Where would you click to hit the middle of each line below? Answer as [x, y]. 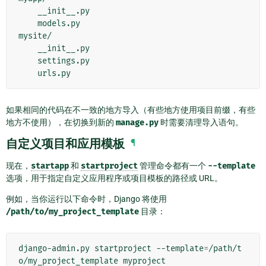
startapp [50, 166]
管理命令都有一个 [173, 165]
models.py [28, 23]
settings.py [28, 61]
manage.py [137, 122]
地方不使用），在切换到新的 [61, 122]
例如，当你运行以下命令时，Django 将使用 [86, 199]
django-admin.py [54, 248]
